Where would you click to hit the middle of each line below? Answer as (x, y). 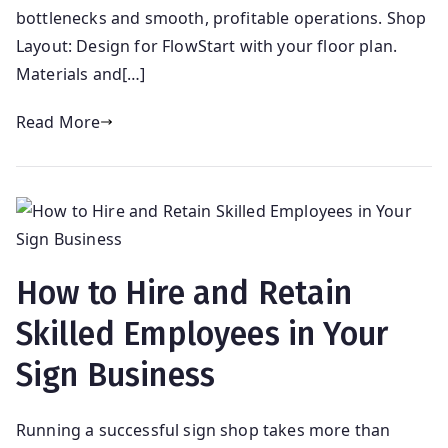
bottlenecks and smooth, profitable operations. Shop (221, 17)
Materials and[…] (81, 73)
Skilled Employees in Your (202, 333)
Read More (58, 121)
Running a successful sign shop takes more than (203, 429)
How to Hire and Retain (184, 292)
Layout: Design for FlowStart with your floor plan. (207, 45)
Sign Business (116, 374)
